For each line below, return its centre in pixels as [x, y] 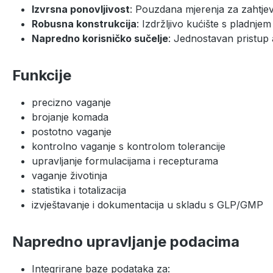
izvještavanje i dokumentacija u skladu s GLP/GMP [147, 204]
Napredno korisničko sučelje [100, 38]
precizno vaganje [71, 102]
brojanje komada [70, 117]
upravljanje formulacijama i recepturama [125, 161]
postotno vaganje [72, 131]
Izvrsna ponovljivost [81, 9]
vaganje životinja [69, 175]
